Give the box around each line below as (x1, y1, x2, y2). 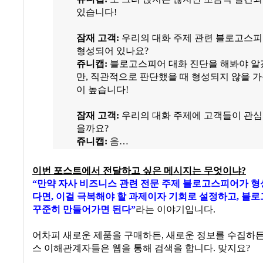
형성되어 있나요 (76, 45, 144, 56)
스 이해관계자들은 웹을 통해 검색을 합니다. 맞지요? (32, 243, 250, 254)
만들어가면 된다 (63, 204, 131, 215)
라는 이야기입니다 (136, 204, 213, 215)
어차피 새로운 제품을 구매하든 (32, 230, 161, 241)
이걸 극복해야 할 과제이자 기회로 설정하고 (56, 191, 237, 203)
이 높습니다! (76, 84, 129, 95)
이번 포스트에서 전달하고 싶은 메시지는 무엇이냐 (32, 166, 241, 177)
